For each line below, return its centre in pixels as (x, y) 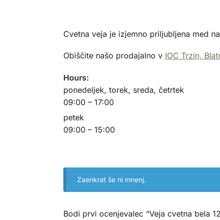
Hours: (76, 77)
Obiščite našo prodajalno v (114, 56)
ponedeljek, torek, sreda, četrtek (124, 90)
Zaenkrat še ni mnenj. (112, 179)
